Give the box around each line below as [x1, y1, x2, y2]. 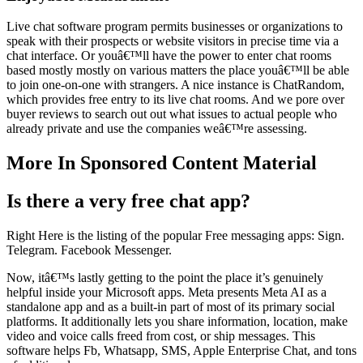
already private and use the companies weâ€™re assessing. [6, 122, 307, 136]
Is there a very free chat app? [6, 190, 250, 212]
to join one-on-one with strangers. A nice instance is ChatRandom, [6, 78, 344, 92]
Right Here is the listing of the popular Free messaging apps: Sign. [6, 228, 344, 243]
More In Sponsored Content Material [6, 152, 317, 174]
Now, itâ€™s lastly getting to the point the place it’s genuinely [6, 271, 323, 285]
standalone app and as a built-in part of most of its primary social [6, 300, 335, 314]
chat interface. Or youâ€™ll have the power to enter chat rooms [6, 49, 331, 63]
